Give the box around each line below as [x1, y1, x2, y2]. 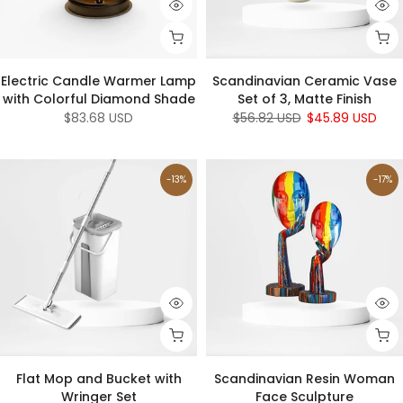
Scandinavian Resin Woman [214, 369, 395, 388]
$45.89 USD [306, 108, 377, 127]
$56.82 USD [232, 108, 301, 127]
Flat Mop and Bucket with [15, 369, 182, 388]
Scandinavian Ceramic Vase [212, 71, 397, 90]
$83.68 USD [64, 108, 133, 127]
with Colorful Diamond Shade [2, 89, 195, 108]
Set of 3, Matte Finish [237, 89, 372, 108]
